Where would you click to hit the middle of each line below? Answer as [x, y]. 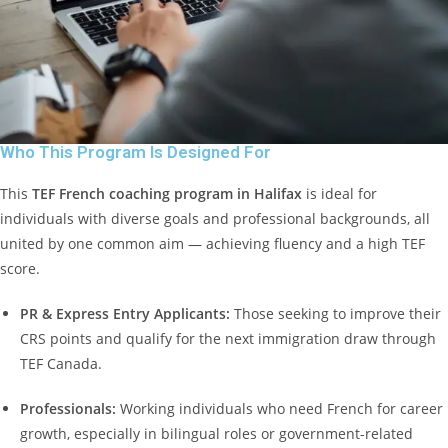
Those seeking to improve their [335, 313]
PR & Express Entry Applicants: [125, 313]
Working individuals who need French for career [279, 408]
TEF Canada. [61, 363]
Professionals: [68, 408]
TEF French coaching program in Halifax [167, 193]
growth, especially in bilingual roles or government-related [216, 433]
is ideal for [339, 193]
